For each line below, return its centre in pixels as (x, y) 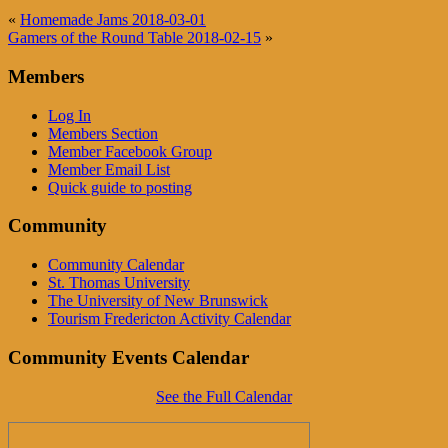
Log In (69, 115)
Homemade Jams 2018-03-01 (113, 20)
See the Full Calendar (224, 396)
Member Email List (109, 169)
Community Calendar (116, 265)
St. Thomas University (119, 283)
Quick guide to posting (120, 187)
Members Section (103, 133)
